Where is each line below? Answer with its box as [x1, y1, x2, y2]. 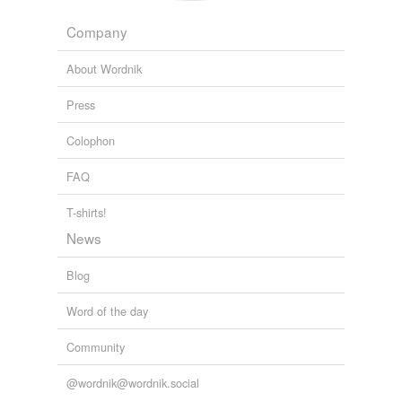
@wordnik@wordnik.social [66, 374, 199, 392]
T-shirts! [66, 204, 107, 222]
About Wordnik [66, 60, 142, 78]
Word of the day [66, 302, 148, 320]
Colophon [66, 132, 115, 150]
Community [66, 338, 125, 356]
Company [66, 22, 127, 42]
